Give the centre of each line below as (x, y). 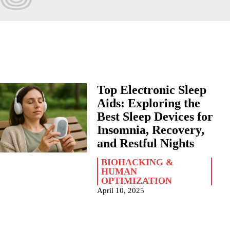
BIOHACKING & (137, 162)
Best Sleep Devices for (155, 117)
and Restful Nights (145, 143)
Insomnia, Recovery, (150, 130)
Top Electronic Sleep (151, 90)
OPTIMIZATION (136, 181)
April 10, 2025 (120, 190)
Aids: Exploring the (148, 103)
